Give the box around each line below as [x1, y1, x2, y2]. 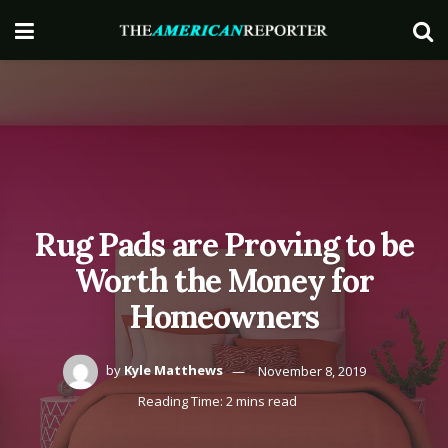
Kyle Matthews [124, 361, 223, 380]
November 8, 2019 [258, 361, 366, 380]
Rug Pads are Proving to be [34, 223, 414, 265]
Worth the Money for [74, 259, 374, 301]
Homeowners [128, 295, 320, 337]
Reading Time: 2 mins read [138, 391, 297, 410]
